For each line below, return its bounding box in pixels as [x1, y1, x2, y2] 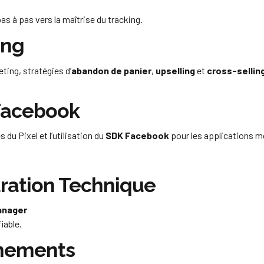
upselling [156, 64, 195, 76]
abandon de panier [71, 64, 151, 76]
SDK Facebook [105, 129, 169, 141]
